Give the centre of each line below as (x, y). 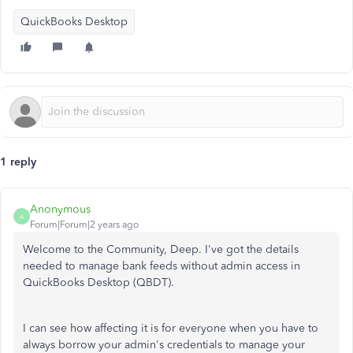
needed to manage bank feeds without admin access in (162, 266)
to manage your (264, 345)
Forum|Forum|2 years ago (84, 225)
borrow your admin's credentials (139, 345)
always (39, 345)
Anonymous (60, 209)
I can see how (59, 328)
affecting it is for (135, 328)
